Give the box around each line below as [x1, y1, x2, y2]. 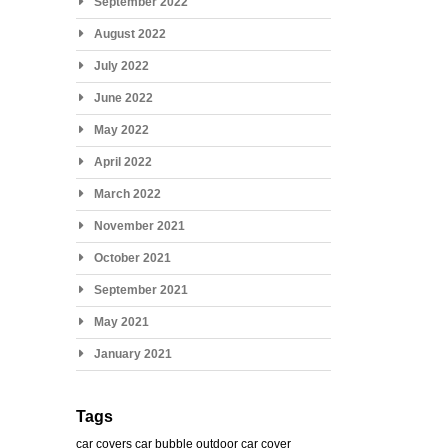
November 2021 [93, 218, 185, 233]
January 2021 [93, 346, 172, 361]
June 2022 [93, 90, 153, 105]
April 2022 [93, 154, 152, 169]
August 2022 [93, 26, 166, 41]
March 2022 [93, 186, 161, 201]
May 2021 [93, 314, 149, 329]
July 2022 [93, 58, 149, 73]
